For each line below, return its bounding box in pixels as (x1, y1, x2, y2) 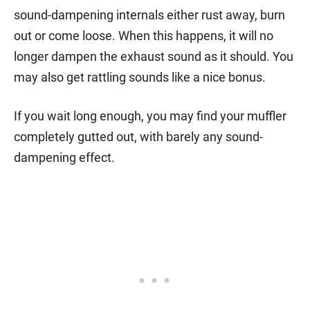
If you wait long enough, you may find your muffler (14, 108, 286, 123)
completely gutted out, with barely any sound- (14, 129, 263, 144)
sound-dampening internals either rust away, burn (14, 7, 285, 22)
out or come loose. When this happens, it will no (14, 28, 273, 43)
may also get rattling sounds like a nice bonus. (14, 69, 266, 84)
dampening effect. (14, 149, 115, 165)
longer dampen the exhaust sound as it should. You (14, 48, 293, 64)
